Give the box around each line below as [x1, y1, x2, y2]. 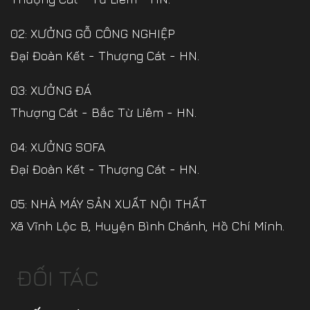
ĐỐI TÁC [17, 264, 99, 291]
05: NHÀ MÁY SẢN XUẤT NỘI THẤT [10, 197, 207, 212]
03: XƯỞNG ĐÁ [10, 83, 91, 98]
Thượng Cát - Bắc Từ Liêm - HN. [10, 105, 197, 120]
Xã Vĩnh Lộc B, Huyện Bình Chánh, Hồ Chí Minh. [10, 219, 284, 234]
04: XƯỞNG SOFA [10, 140, 105, 155]
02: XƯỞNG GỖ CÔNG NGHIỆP [10, 26, 175, 42]
